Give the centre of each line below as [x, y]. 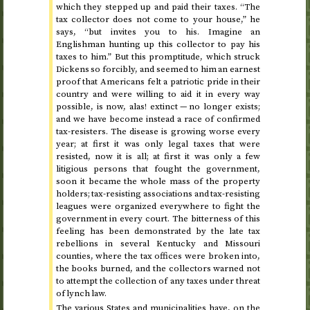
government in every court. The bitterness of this [158, 218]
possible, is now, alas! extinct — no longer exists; [158, 106]
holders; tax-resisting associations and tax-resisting [158, 193]
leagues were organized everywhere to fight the [158, 206]
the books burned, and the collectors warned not [158, 268]
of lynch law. [81, 293]
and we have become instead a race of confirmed [158, 119]
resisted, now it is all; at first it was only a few [158, 156]
